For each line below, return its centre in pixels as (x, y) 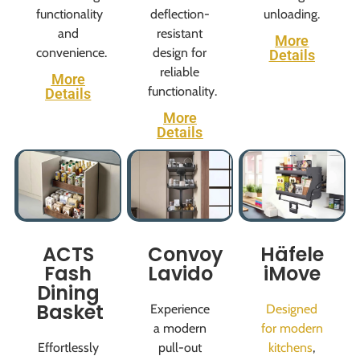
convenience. (72, 53)
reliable (180, 72)
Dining (68, 292)
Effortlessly (68, 347)
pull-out (180, 347)
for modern (292, 328)
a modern (180, 328)
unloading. (292, 14)
